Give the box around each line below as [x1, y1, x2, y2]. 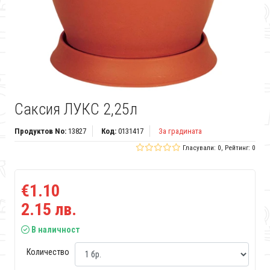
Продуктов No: [14, 127, 66, 136]
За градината [158, 127, 202, 136]
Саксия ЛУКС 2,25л [14, 100, 137, 119]
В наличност [29, 225, 80, 235]
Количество [26, 246, 69, 257]
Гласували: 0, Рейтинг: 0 [183, 143, 256, 152]
